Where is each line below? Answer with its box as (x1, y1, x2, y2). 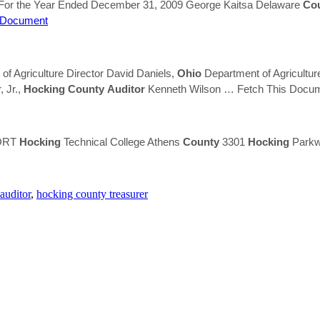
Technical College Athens (61, 135, 183, 148)
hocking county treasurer (36, 187, 148, 200)
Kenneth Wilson (145, 82, 224, 95)
